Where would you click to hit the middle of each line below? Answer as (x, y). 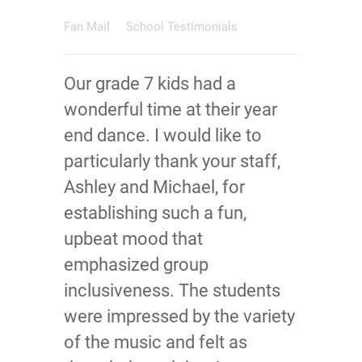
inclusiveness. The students (172, 290)
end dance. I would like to (163, 135)
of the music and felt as (156, 342)
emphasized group (136, 265)
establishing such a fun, (155, 213)
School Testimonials (182, 27)
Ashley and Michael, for (154, 187)
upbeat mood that (133, 239)
